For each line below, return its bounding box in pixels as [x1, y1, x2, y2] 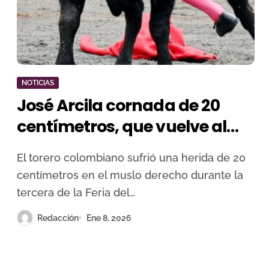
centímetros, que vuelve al [17, 115, 226, 138]
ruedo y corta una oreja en [17, 136, 224, 159]
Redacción [37, 213, 79, 223]
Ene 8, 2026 [86, 213, 131, 223]
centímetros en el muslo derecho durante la [17, 169, 243, 181]
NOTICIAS [22, 79, 54, 87]
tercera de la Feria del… [17, 186, 135, 199]
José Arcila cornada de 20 [17, 94, 220, 116]
